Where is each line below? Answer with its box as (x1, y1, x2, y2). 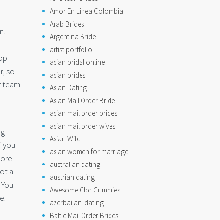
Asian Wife (50, 134, 80, 143)
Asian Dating (50, 83, 87, 92)
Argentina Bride (50, 32, 96, 41)
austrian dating (50, 172, 95, 182)
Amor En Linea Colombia (50, 6, 123, 16)
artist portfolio (50, 45, 92, 54)
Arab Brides (50, 19, 84, 28)
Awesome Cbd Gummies (50, 185, 120, 194)
